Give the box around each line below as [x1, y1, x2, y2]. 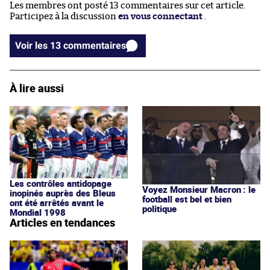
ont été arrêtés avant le [10, 196, 104, 209]
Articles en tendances [10, 215, 115, 230]
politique [142, 202, 177, 215]
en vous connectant [118, 11, 202, 21]
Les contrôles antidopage [10, 177, 111, 190]
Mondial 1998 [10, 206, 66, 219]
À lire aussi [10, 80, 64, 95]
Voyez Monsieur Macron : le [142, 183, 256, 195]
